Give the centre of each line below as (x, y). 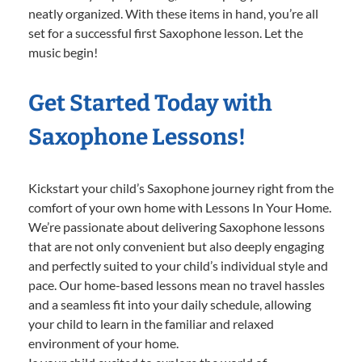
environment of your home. (103, 343)
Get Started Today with (150, 103)
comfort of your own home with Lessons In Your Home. (180, 207)
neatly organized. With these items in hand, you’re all (173, 13)
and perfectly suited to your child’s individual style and (178, 265)
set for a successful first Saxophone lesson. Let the (166, 32)
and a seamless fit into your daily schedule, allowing (170, 304)
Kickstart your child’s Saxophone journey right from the (181, 187)
